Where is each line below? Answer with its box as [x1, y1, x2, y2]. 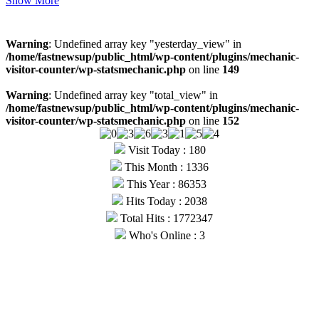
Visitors [6, 7, 46, 24]
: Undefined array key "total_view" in [48, 88, 218, 101]
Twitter [34, 294, 66, 307]
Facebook [34, 281, 78, 294]
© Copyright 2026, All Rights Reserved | [6, 244, 198, 257]
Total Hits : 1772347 [117, 211, 213, 224]
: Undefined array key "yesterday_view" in [48, 37, 241, 50]
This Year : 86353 [124, 177, 206, 190]
